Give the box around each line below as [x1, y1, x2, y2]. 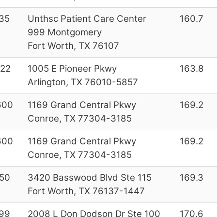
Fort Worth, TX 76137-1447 [27, 185, 145, 197]
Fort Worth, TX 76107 [27, 40, 119, 51]
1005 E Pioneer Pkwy [27, 62, 117, 74]
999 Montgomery [27, 26, 102, 38]
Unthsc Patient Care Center [27, 13, 146, 24]
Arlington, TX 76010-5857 [27, 76, 138, 88]
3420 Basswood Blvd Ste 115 [27, 171, 152, 183]
